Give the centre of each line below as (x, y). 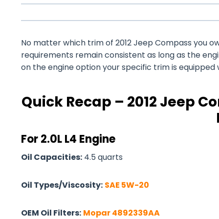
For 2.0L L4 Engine (68, 139)
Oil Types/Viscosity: (62, 185)
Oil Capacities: (52, 157)
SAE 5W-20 (127, 185)
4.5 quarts (102, 157)
